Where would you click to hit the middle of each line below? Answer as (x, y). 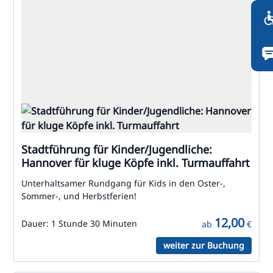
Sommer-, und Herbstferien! (79, 196)
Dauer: (36, 223)
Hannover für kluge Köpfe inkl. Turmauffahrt (136, 163)
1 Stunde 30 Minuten (94, 223)
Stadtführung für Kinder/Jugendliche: (117, 149)
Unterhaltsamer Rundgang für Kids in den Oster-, (123, 183)
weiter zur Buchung (204, 245)
